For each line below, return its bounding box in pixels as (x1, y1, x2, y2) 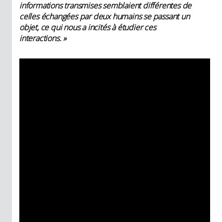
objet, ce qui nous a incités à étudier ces (19, 22, 156, 33)
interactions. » (19, 33, 67, 44)
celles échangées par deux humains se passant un (19, 11, 190, 22)
